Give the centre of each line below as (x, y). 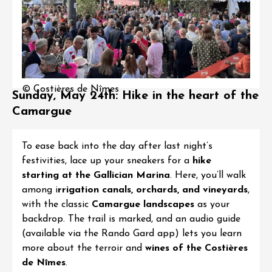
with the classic (57, 205)
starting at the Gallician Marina (96, 176)
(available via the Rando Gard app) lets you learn (132, 234)
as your (212, 205)
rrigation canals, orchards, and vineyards (153, 190)
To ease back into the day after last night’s (117, 147)
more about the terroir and (83, 249)
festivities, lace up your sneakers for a (107, 161)
